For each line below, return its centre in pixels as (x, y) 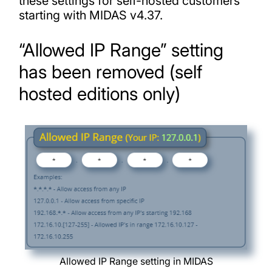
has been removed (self (110, 72)
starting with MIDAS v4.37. (90, 15)
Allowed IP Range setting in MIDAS (136, 262)
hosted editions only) (99, 94)
